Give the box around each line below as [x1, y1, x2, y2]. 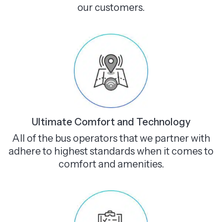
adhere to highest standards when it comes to [8, 145, 214, 158]
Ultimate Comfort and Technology [31, 116, 191, 128]
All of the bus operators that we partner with [12, 132, 210, 145]
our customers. [77, 1, 145, 13]
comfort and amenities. [58, 158, 164, 170]
